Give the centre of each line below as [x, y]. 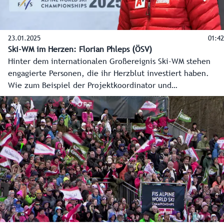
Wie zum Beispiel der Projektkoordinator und [90, 86]
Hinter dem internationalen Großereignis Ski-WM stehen [109, 62]
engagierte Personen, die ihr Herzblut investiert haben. [108, 74]
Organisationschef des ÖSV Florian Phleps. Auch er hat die [112, 98]
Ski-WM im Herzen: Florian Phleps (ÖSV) [80, 50]
